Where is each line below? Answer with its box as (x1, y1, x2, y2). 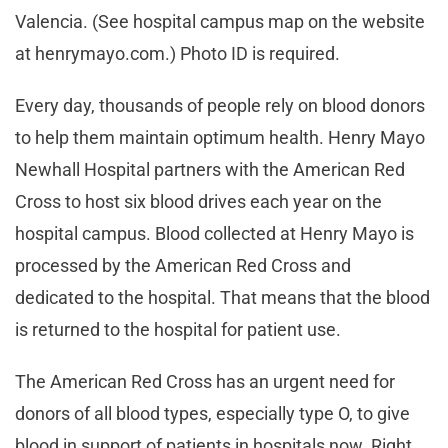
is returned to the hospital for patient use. (15, 319, 341, 341)
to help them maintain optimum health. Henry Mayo (15, 127, 425, 149)
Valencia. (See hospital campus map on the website (15, 11, 425, 33)
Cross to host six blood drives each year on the (15, 191, 382, 213)
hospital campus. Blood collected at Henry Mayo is (15, 223, 414, 245)
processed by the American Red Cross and (15, 255, 351, 277)
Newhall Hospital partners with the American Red (15, 159, 405, 181)
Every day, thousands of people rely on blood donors (15, 95, 425, 117)
